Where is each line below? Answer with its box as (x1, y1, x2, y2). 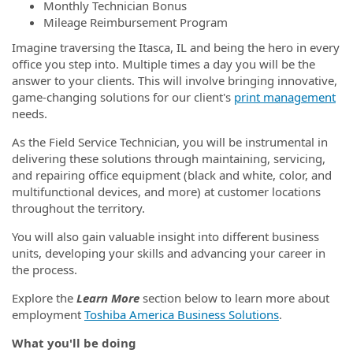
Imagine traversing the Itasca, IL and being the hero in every (12, 39, 340, 55)
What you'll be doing (12, 334, 136, 351)
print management (234, 88, 336, 105)
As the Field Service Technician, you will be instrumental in (12, 133, 328, 150)
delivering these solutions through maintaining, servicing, (12, 150, 325, 166)
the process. (12, 261, 77, 277)
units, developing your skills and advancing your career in (12, 244, 325, 261)
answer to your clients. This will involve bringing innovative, (12, 72, 337, 88)
